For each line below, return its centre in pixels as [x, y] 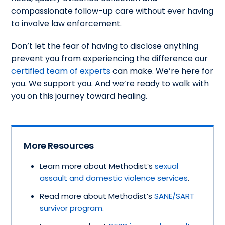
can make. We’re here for [162, 71]
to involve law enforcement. [67, 23]
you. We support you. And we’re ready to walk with [110, 83]
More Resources [59, 145]
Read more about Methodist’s [97, 196]
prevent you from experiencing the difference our [110, 58]
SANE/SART [175, 196]
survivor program [71, 208]
